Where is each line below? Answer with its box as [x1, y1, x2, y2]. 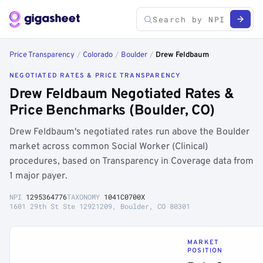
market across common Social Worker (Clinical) [9, 141, 208, 153]
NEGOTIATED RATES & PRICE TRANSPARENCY [9, 72, 181, 80]
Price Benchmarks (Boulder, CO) [9, 102, 215, 120]
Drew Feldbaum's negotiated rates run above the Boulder [9, 126, 249, 138]
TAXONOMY [67, 192, 104, 201]
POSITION [187, 247, 223, 255]
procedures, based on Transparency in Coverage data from [9, 156, 254, 167]
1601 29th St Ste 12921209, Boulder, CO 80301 [9, 201, 190, 211]
